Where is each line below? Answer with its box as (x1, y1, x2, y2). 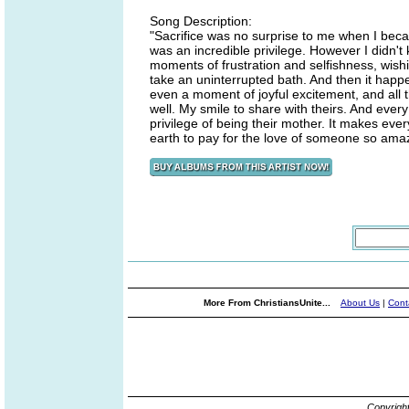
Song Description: (150, 14, 252, 28)
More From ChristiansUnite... (204, 298, 333, 308)
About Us (341, 298, 380, 308)
